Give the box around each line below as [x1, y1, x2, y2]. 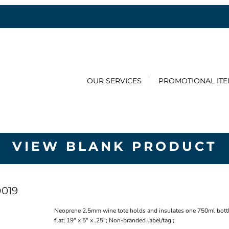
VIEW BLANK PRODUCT [12, 139, 217, 154]
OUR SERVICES [87, 76, 142, 85]
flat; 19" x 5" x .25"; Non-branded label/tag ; [54, 216, 174, 225]
